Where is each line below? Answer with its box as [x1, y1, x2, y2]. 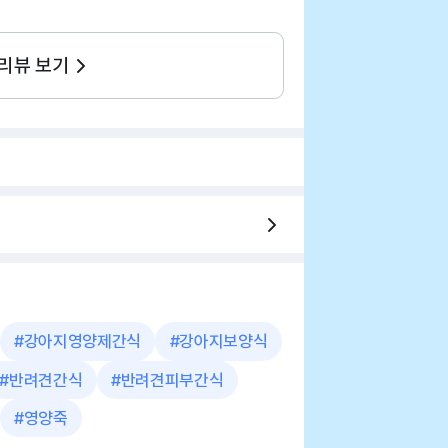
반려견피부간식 [120, 369, 224, 390]
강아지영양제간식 [23, 331, 141, 352]
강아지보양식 [179, 331, 268, 352]
